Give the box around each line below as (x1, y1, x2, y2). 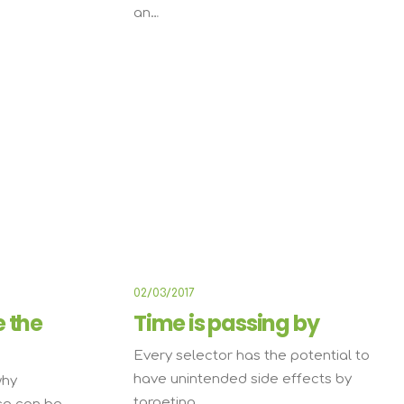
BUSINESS (290, 110, 350, 122)
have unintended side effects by (133, 372, 352, 387)
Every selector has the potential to (133, 348, 370, 363)
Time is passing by (133, 308, 319, 338)
